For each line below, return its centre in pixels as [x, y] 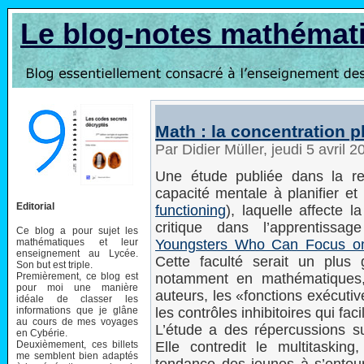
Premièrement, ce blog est [77, 276]
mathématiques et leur [77, 242]
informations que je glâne [77, 310]
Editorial [35, 206]
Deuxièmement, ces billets [77, 344]
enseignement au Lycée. [77, 253]
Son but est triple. [54, 264]
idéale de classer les [77, 299]
